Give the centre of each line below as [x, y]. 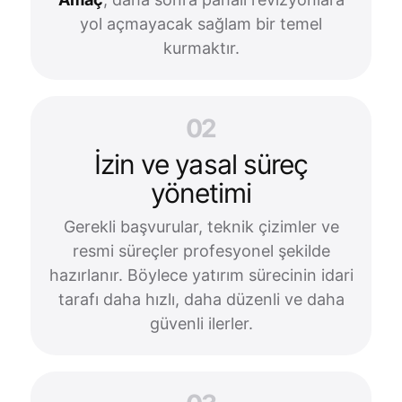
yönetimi [201, 193]
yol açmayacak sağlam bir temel [201, 24]
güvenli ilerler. [201, 323]
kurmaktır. [201, 48]
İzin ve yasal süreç [201, 164]
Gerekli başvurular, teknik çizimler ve [201, 227]
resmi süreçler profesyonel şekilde [201, 251]
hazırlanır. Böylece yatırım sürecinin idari [201, 275]
